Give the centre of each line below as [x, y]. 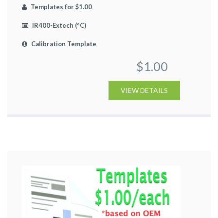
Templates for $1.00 [61, 7]
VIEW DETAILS [144, 90]
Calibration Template [63, 44]
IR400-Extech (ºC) [58, 25]
